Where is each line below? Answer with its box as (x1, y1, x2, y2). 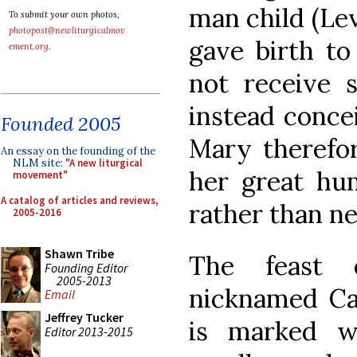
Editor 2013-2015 (45, 323, 133, 339)
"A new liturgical (65, 156, 143, 170)
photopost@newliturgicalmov (9, 25, 125, 36)
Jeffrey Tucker (45, 309, 124, 325)
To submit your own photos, (9, 9, 120, 20)
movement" (13, 168, 68, 182)
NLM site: (13, 156, 65, 170)
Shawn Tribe (45, 245, 114, 261)
